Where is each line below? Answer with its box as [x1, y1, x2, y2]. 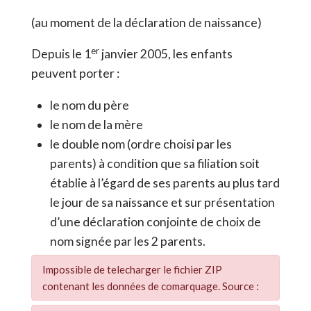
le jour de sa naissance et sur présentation [49, 194, 275, 210]
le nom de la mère [49, 117, 143, 132]
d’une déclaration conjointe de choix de [49, 214, 261, 229]
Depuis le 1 [31, 47, 92, 62]
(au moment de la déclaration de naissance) [31, 15, 262, 30]
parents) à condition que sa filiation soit [49, 155, 260, 171]
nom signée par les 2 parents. [49, 233, 205, 249]
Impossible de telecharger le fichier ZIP [42, 262, 223, 276]
